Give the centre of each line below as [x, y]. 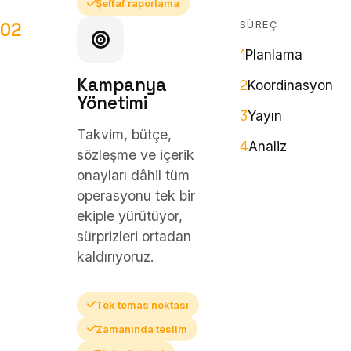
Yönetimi [112, 103]
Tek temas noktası [142, 304]
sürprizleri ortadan [134, 237]
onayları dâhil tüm [133, 175]
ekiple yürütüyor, [130, 216]
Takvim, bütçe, [124, 135]
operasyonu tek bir [136, 196]
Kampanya [122, 85]
